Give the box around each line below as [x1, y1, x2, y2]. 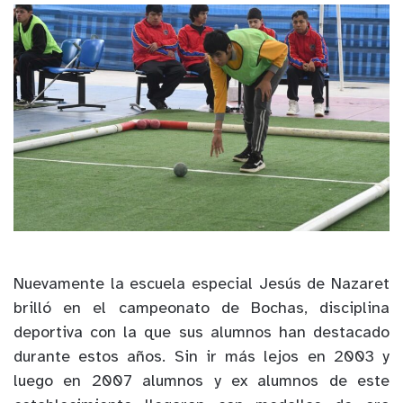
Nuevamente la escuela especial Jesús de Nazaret [13, 276, 390, 294]
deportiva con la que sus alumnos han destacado [13, 325, 390, 343]
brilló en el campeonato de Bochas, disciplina [13, 300, 390, 318]
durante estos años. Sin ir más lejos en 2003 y [13, 349, 390, 367]
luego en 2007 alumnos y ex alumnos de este [13, 373, 390, 391]
